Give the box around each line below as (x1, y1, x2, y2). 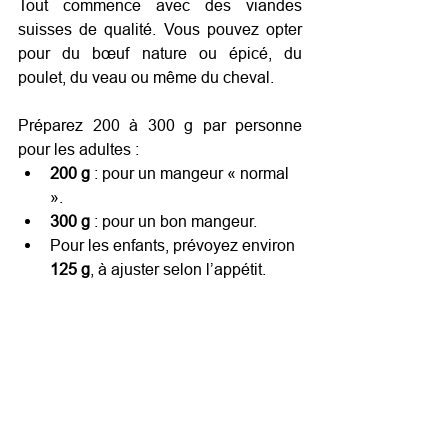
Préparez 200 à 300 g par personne (18, 116, 302, 134)
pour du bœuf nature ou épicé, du (18, 44, 302, 62)
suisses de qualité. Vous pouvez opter (18, 20, 302, 38)
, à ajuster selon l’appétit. (90, 260, 266, 278)
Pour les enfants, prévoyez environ (50, 236, 299, 254)
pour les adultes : (18, 140, 139, 158)
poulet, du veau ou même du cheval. (18, 68, 278, 86)
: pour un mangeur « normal (90, 164, 293, 182)
